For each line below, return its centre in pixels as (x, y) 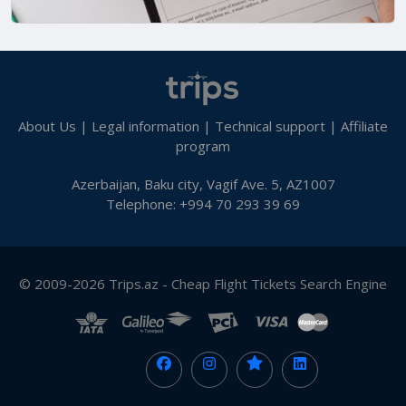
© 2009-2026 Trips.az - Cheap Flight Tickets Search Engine (203, 284)
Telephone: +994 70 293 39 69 (203, 204)
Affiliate (364, 126)
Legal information (145, 126)
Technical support (270, 126)
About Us (47, 126)
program (203, 146)
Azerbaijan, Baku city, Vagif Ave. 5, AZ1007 (203, 184)
